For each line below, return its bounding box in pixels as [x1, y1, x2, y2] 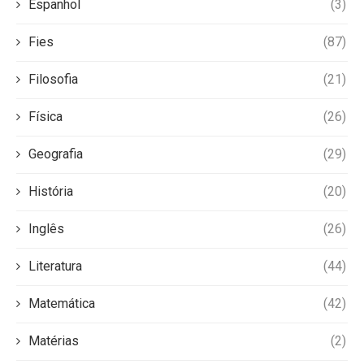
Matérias [28, 333, 79, 349]
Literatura [28, 258, 82, 275]
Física [28, 109, 63, 125]
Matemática [28, 296, 95, 312]
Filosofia [28, 71, 78, 88]
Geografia [28, 146, 83, 162]
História [28, 184, 73, 200]
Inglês [28, 221, 64, 237]
